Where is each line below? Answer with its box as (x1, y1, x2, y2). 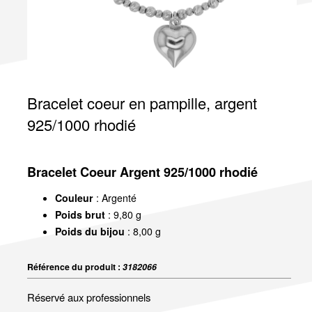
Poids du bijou (54, 224, 125, 238)
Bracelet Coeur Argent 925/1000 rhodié (26, 162, 258, 181)
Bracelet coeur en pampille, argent (26, 91, 257, 114)
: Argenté (93, 190, 136, 205)
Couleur (54, 190, 93, 205)
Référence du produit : (26, 260, 123, 274)
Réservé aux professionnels (26, 289, 150, 304)
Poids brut (54, 207, 105, 221)
